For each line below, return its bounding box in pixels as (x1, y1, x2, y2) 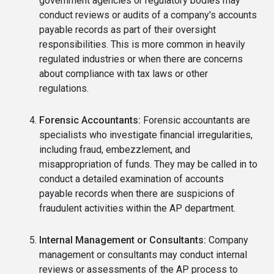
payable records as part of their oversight (39, 24, 216, 36)
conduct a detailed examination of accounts (39, 173, 224, 185)
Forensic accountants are (141, 114, 250, 127)
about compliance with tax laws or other (39, 68, 208, 80)
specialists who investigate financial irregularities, (39, 129, 253, 141)
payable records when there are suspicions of (39, 188, 235, 200)
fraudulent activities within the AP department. (39, 202, 235, 215)
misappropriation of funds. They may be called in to (39, 158, 257, 171)
